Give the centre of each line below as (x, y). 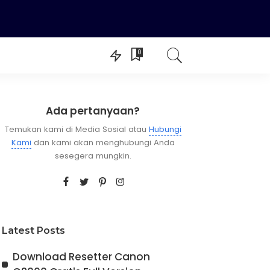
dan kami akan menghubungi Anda (103, 142)
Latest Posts (33, 230)
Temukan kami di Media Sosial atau (77, 129)
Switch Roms (36, 98)
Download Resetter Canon (81, 256)
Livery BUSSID (152, 98)
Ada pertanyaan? (93, 111)
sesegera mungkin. (93, 155)
